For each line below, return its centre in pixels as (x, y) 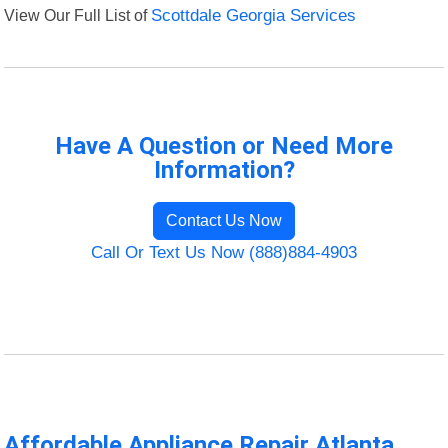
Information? (224, 170)
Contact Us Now (224, 221)
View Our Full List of (78, 15)
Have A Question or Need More (224, 146)
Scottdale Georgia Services (254, 16)
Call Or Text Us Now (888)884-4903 (224, 253)
